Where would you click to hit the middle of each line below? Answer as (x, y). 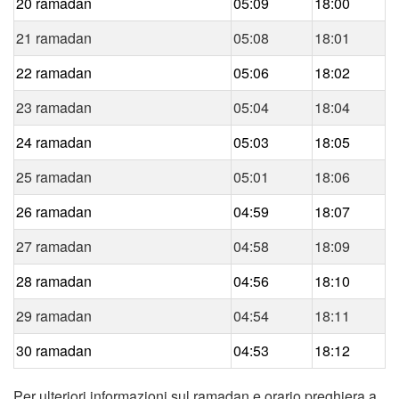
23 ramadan (54, 107)
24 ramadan (54, 142)
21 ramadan (54, 37)
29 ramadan (54, 315)
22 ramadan (54, 72)
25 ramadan (54, 176)
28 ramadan (54, 281)
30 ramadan (54, 350)
